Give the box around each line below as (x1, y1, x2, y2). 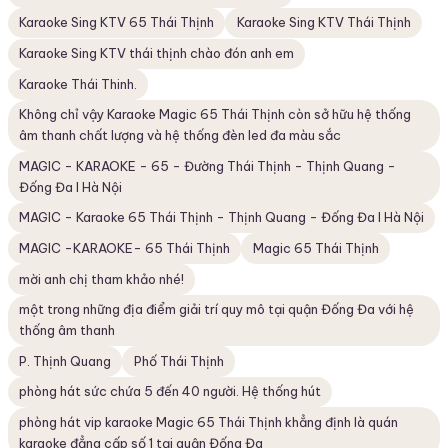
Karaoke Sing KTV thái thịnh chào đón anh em (19, 45, 295, 62)
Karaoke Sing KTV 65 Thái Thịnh (19, 14, 215, 31)
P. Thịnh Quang (19, 353, 112, 370)
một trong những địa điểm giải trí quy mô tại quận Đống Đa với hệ (19, 301, 415, 318)
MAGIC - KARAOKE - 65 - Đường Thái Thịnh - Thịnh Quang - (19, 158, 397, 175)
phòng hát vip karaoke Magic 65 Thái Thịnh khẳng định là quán (19, 414, 399, 431)
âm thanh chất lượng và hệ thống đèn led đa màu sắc (19, 127, 342, 144)
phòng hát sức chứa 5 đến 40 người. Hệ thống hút (19, 383, 322, 400)
